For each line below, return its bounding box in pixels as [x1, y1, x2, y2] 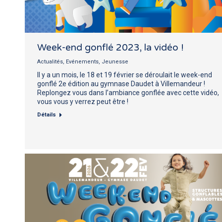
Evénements [66, 58, 99, 65]
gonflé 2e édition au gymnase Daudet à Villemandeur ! [37, 79, 205, 88]
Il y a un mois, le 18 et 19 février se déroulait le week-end [37, 70, 212, 79]
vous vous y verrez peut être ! [37, 97, 128, 106]
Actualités [37, 58, 63, 65]
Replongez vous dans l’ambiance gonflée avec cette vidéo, [37, 88, 219, 97]
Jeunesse [102, 58, 128, 65]
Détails [37, 111, 56, 118]
